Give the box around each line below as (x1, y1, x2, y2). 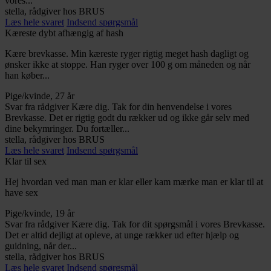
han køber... (5, 70, 50, 80)
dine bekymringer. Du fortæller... (5, 123, 129, 134)
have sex (5, 187, 38, 198)
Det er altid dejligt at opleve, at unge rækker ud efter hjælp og (5, 229, 239, 240)
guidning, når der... (5, 240, 77, 251)
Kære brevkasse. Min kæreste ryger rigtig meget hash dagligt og (5, 48, 249, 59)
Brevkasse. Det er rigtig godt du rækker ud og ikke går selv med (5, 112, 249, 123)
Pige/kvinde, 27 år (5, 90, 74, 101)
